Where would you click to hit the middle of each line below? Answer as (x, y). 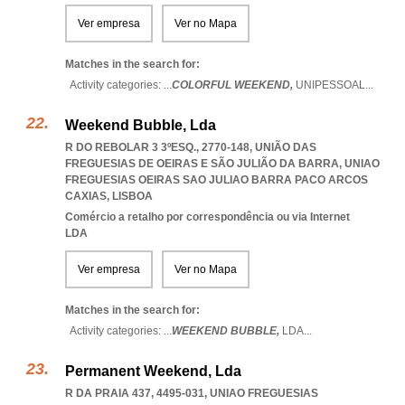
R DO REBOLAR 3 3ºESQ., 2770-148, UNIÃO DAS (191, 147)
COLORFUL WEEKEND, (234, 85)
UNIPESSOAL (330, 85)
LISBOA (132, 196)
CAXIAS (86, 196)
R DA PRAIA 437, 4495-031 (135, 393)
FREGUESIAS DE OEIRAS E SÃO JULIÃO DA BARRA (202, 164)
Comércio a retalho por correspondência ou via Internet (207, 217)
